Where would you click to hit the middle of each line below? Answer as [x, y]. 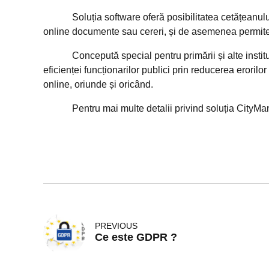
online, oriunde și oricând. [98, 85]
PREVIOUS [116, 226]
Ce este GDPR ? [136, 237]
